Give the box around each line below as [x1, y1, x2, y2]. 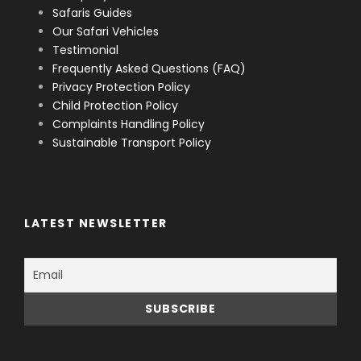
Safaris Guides [52, 4, 132, 21]
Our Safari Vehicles [52, 23, 159, 39]
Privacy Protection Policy [52, 78, 190, 95]
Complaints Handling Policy [52, 115, 205, 132]
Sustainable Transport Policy [52, 134, 211, 151]
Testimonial [52, 41, 118, 58]
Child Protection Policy [52, 97, 178, 114]
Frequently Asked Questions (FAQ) [52, 60, 246, 77]
